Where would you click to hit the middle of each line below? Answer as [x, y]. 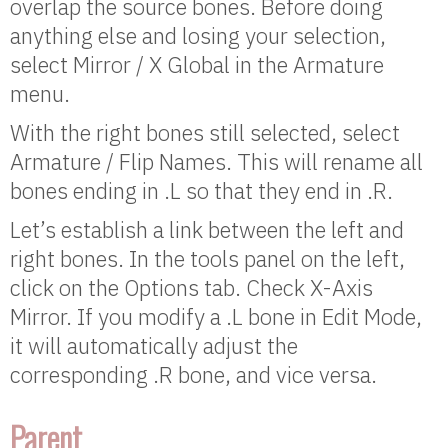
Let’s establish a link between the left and [207, 230]
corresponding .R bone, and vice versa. [193, 375]
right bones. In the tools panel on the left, [207, 259]
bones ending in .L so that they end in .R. [201, 191]
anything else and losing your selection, [198, 36]
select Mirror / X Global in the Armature [197, 65]
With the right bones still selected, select [205, 133]
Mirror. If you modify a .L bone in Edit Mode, [216, 317]
